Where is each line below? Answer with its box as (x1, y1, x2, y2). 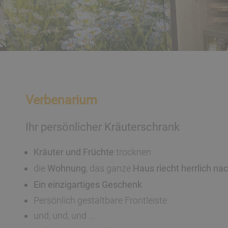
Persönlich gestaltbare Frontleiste (34, 195, 167, 206)
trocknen (114, 147, 151, 157)
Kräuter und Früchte (34, 147, 114, 157)
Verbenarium (25, 92, 97, 107)
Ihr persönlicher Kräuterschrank (25, 121, 180, 133)
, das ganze (86, 163, 133, 174)
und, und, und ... (34, 210, 95, 221)
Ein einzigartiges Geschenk (34, 179, 142, 190)
